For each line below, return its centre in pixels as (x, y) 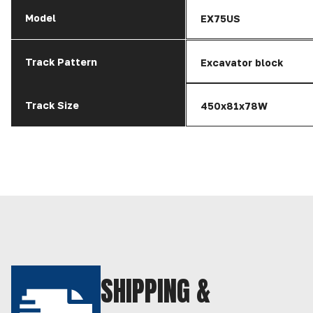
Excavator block (242, 62)
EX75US (220, 19)
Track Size (52, 105)
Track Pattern (61, 61)
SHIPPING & (155, 291)
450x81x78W (234, 105)
